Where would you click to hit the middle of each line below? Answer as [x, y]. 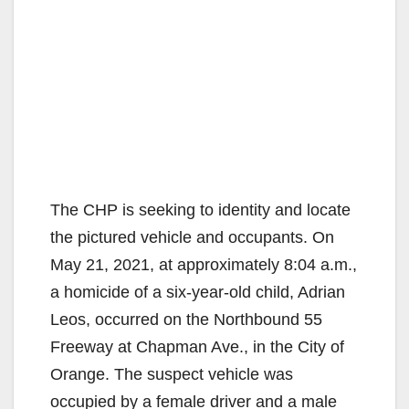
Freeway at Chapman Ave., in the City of [197, 346]
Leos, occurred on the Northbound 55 [186, 319]
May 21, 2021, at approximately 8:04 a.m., [204, 264]
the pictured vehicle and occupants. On [192, 237]
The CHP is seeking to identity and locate [200, 210]
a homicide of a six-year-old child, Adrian [198, 292]
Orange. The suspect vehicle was [172, 374]
